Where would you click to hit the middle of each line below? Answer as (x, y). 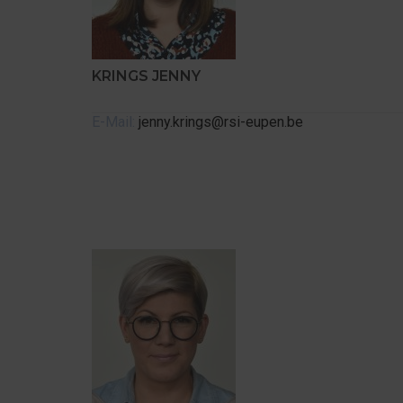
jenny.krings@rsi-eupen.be (221, 122)
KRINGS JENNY (146, 76)
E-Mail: (115, 122)
